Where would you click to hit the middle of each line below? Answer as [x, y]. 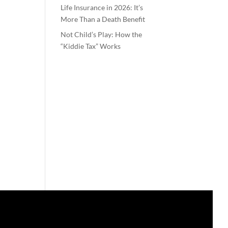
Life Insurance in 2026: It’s [102, 7]
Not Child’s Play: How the [102, 34]
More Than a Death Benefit [103, 19]
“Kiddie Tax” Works [91, 46]
